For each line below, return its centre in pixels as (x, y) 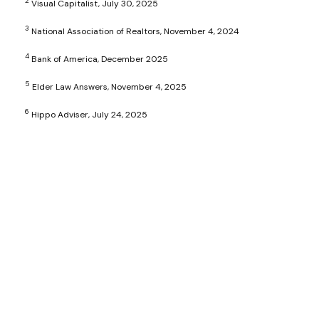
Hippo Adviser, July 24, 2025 (88, 115)
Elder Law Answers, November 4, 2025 (108, 87)
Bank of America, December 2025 (99, 59)
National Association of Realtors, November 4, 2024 (134, 32)
